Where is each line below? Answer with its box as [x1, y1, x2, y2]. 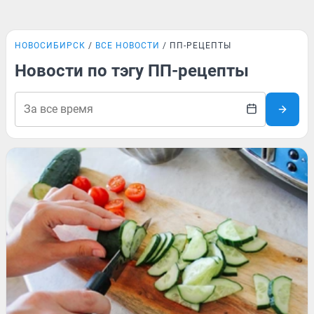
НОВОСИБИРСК [15, 41, 86, 50]
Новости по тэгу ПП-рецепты [15, 61, 249, 81]
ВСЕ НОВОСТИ [95, 41, 160, 50]
